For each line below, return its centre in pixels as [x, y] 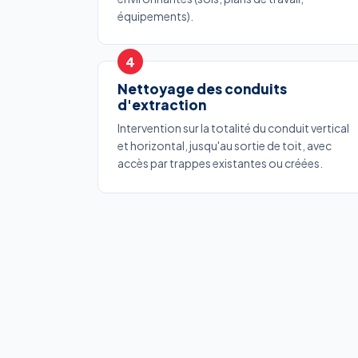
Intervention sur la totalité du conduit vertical [233, 128]
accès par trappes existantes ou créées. [220, 163]
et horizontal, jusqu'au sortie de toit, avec [225, 146]
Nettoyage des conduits [202, 89]
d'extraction [162, 105]
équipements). [155, 16]
